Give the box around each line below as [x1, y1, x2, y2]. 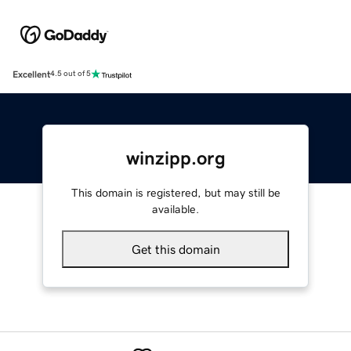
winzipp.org [125, 148, 226, 168]
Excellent [13, 69, 50, 79]
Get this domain [131, 242, 220, 255]
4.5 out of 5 [50, 70, 91, 78]
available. [152, 203, 199, 215]
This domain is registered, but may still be [71, 186, 280, 198]
